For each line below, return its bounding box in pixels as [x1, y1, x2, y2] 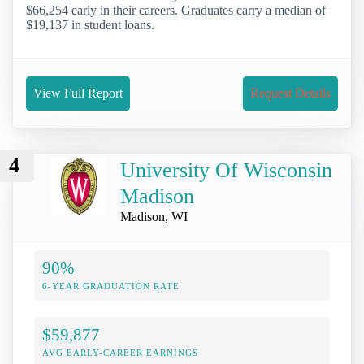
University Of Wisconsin [120, 158, 332, 182]
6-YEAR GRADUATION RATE [42, 281, 180, 292]
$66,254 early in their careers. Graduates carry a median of [26, 2, 326, 17]
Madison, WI [120, 209, 188, 223]
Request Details [250, 85, 331, 100]
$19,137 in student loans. [26, 17, 154, 32]
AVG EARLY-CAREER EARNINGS [42, 348, 198, 358]
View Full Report [33, 85, 123, 100]
